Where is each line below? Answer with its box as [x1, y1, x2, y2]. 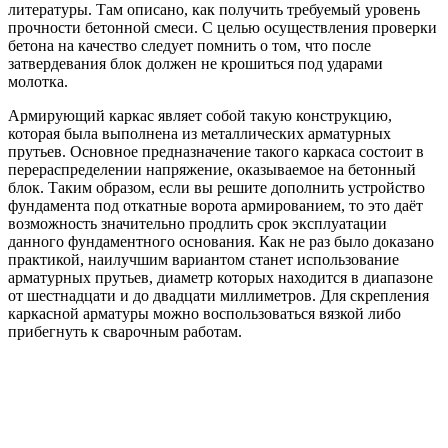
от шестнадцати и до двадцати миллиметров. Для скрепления [8, 287, 429, 305]
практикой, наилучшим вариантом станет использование [8, 251, 399, 269]
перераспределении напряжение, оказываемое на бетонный [8, 161, 416, 179]
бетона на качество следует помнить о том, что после [8, 37, 371, 55]
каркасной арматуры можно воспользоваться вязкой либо [8, 305, 401, 323]
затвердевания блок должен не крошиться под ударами [8, 55, 383, 73]
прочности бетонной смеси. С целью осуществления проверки [8, 19, 437, 37]
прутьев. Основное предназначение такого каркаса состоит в [8, 143, 424, 161]
